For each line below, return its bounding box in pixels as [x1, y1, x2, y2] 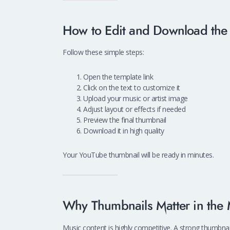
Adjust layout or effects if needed [83, 104, 185, 114]
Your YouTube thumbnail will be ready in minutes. [63, 150, 214, 160]
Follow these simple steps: [63, 47, 144, 57]
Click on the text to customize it [83, 82, 180, 92]
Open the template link [83, 71, 153, 82]
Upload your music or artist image [83, 93, 188, 103]
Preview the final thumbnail [83, 114, 166, 125]
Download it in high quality [83, 125, 164, 136]
